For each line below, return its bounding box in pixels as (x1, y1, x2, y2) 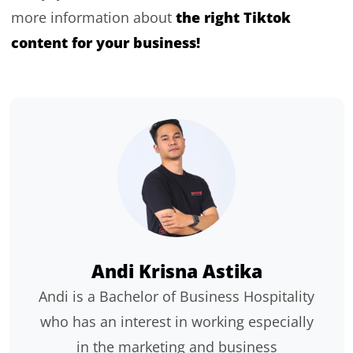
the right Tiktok (175, 6, 291, 28)
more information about (10, 7, 176, 27)
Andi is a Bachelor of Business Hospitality (39, 286, 314, 306)
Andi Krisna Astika (91, 258, 262, 284)
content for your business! (10, 32, 200, 53)
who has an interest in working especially (39, 311, 314, 331)
